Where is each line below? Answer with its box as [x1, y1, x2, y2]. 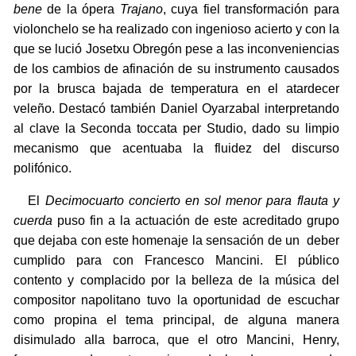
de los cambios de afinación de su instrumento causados [13, 62, 339, 76]
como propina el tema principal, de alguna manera [13, 313, 339, 327]
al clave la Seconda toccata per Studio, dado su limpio [13, 122, 339, 136]
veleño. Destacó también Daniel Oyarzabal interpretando [13, 102, 339, 116]
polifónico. [13, 161, 72, 176]
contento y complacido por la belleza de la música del [13, 273, 339, 288]
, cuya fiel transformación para [162, 2, 339, 17]
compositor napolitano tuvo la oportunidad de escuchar [13, 293, 339, 308]
